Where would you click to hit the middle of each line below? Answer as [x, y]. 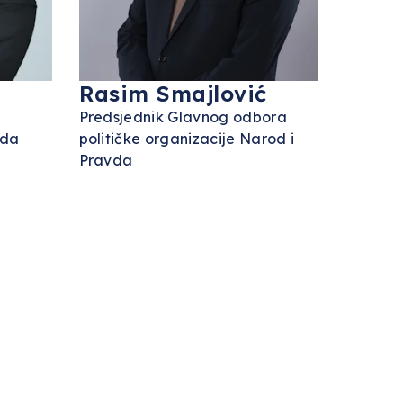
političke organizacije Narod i [187, 139]
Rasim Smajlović [173, 94]
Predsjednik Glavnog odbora [183, 117]
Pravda [106, 160]
